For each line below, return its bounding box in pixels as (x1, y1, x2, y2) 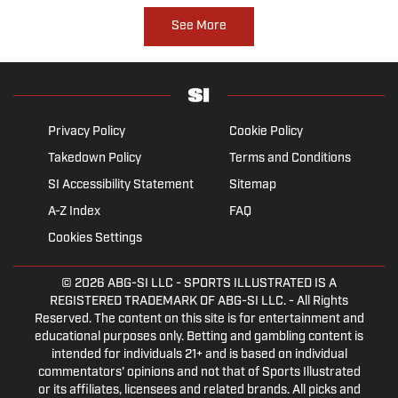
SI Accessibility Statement (47, 179, 194, 192)
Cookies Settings (47, 232, 142, 245)
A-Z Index (47, 205, 100, 219)
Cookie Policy (228, 125, 303, 139)
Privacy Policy (47, 125, 125, 139)
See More (171, 20, 227, 33)
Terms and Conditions (228, 152, 351, 165)
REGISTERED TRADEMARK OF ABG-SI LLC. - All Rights (50, 295, 348, 308)
